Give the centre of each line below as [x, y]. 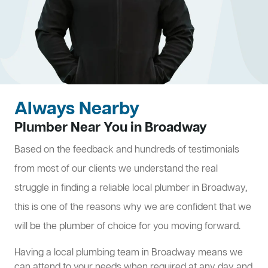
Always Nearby [77, 110]
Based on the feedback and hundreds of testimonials [127, 150]
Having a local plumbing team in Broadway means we [129, 253]
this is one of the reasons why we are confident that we [133, 208]
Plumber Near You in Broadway [111, 128]
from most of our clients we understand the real [116, 170]
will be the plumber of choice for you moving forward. [127, 227]
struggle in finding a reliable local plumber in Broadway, [131, 189]
